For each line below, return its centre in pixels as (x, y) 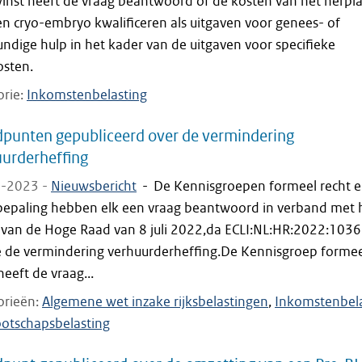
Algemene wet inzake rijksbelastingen (155, 302)
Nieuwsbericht (94, 186)
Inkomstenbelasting (87, 95)
